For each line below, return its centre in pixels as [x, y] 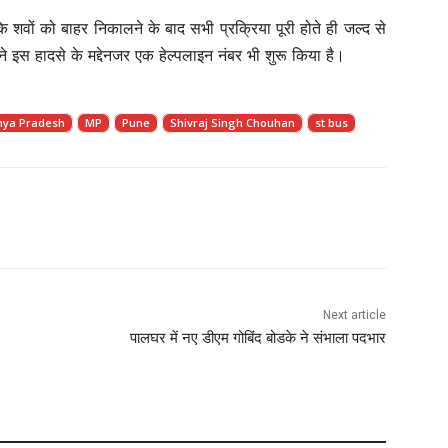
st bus [331, 122]
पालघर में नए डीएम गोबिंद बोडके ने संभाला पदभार [257, 337]
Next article [354, 314]
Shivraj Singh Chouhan [232, 122]
